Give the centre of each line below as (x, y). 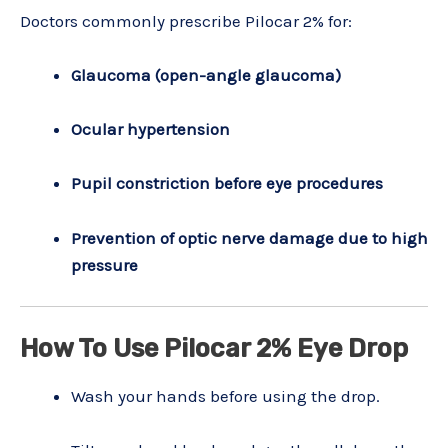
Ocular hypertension (150, 129)
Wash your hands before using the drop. (225, 396)
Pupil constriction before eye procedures (227, 183)
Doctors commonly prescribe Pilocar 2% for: (186, 20)
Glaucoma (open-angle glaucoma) (206, 75)
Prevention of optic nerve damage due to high (249, 237)
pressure (104, 264)
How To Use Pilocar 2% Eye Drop (214, 348)
